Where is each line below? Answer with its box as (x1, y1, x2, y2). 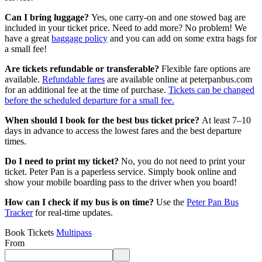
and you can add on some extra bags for (108, 33, 257, 43)
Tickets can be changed (168, 84, 254, 95)
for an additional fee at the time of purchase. (5, 84, 168, 95)
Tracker (5, 207, 33, 218)
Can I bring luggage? (5, 12, 91, 22)
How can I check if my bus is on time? (5, 196, 156, 207)
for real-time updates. (33, 207, 113, 218)
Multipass (56, 227, 92, 237)
